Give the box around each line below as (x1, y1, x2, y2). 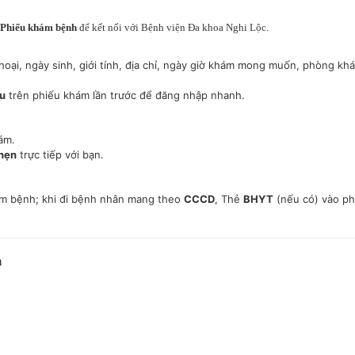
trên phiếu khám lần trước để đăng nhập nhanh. (6, 89, 245, 101)
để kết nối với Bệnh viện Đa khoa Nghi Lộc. (77, 21, 269, 33)
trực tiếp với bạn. (17, 148, 104, 161)
